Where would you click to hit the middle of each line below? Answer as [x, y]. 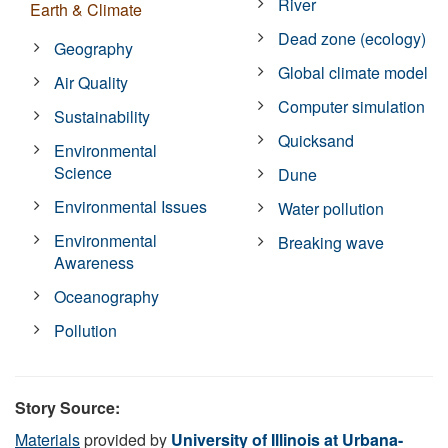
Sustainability [102, 116]
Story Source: [67, 407]
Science [83, 172]
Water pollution [331, 208]
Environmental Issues [131, 206]
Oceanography [107, 296]
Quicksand [316, 140]
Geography [94, 48]
